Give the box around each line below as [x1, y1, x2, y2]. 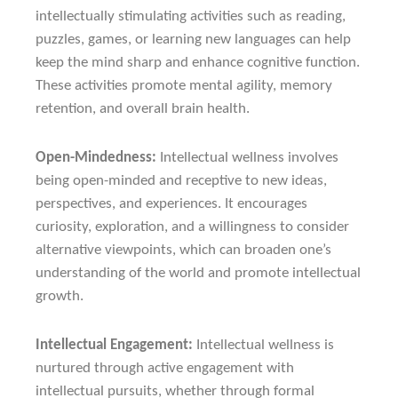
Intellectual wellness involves [156, 150, 338, 166]
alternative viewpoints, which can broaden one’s [36, 243, 331, 259]
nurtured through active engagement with [36, 361, 294, 377]
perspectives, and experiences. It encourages [36, 196, 307, 212]
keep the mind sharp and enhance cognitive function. [36, 55, 360, 71]
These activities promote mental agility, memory [36, 78, 332, 94]
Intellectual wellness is [193, 338, 334, 354]
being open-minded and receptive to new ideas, [36, 173, 327, 189]
